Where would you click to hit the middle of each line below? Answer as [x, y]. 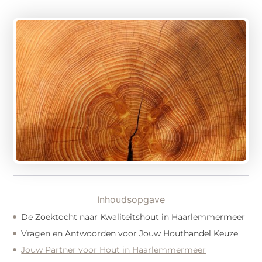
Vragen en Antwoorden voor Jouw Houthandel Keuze [130, 233]
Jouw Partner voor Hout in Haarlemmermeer [114, 249]
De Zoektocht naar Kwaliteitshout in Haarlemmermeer [133, 217]
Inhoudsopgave [131, 199]
